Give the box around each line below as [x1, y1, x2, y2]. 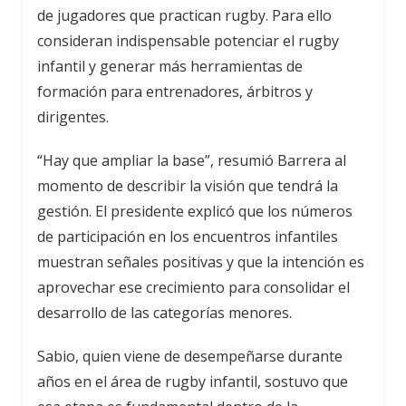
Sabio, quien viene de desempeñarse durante [37, 346, 343, 367]
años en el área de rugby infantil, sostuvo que [37, 372, 348, 392]
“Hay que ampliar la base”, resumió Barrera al [37, 150, 346, 171]
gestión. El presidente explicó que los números [37, 201, 353, 222]
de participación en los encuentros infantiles [37, 227, 338, 247]
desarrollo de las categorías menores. [37, 303, 292, 324]
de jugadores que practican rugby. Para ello [37, 5, 332, 26]
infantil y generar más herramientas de [37, 56, 303, 77]
